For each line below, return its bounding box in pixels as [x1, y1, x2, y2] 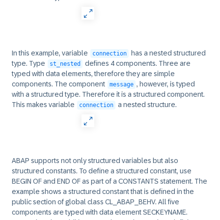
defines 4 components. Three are [83, 59, 191, 67]
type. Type [12, 59, 47, 67]
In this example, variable [12, 49, 89, 57]
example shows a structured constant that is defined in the [12, 188, 194, 195]
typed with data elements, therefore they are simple [12, 70, 175, 78]
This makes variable [12, 101, 76, 109]
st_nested [50, 60, 81, 67]
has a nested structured [130, 49, 206, 57]
